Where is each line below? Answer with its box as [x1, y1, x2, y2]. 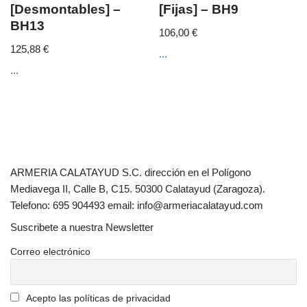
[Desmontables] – [10, 2, 121, 17]
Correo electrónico [10, 245, 90, 257]
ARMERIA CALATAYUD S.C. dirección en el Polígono [10, 166, 251, 178]
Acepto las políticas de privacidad [23, 292, 171, 304]
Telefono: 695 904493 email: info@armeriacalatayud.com [10, 199, 263, 211]
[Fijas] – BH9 [159, 2, 239, 17]
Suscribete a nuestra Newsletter [10, 221, 153, 233]
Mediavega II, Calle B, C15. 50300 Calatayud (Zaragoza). [10, 182, 265, 195]
